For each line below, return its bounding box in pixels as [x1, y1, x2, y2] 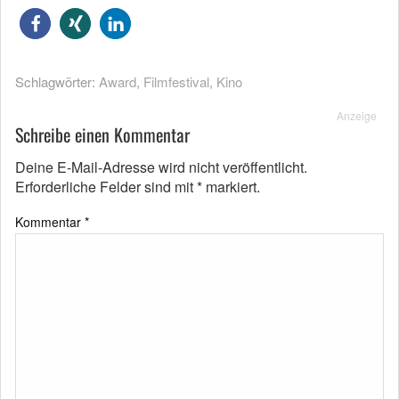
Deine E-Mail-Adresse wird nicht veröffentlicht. [15, 157, 307, 177]
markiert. [202, 176, 260, 197]
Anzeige [337, 108, 377, 123]
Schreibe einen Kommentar [15, 121, 190, 148]
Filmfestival [143, 72, 209, 91]
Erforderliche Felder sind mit [15, 176, 197, 197]
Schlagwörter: [15, 72, 99, 91]
